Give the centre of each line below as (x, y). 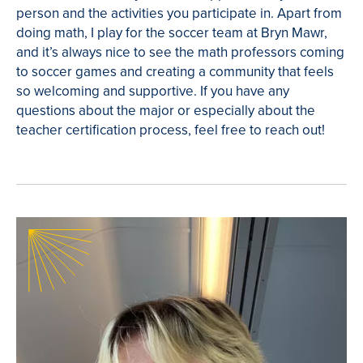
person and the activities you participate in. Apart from (179, 14)
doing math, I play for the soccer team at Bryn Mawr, (172, 33)
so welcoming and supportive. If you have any (153, 92)
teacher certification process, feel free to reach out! (171, 130)
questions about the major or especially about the (166, 111)
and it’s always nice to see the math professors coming (180, 53)
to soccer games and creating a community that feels (175, 72)
